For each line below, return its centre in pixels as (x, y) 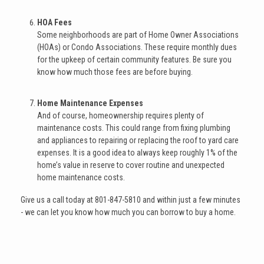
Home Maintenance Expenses (90, 103)
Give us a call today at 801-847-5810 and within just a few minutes (131, 199)
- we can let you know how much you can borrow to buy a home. (128, 212)
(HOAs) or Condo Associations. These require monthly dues (137, 47)
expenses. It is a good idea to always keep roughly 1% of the (137, 152)
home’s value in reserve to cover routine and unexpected (131, 165)
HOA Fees (55, 23)
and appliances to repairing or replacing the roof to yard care (138, 140)
